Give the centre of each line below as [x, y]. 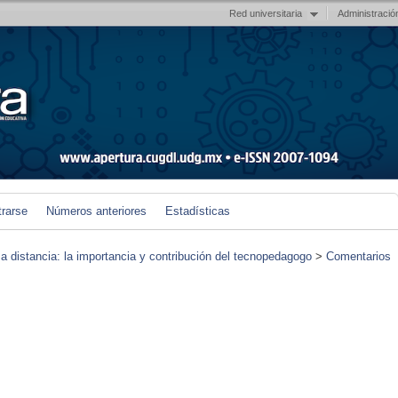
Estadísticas [198, 211]
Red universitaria [266, 13]
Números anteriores [96, 211]
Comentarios [358, 256]
